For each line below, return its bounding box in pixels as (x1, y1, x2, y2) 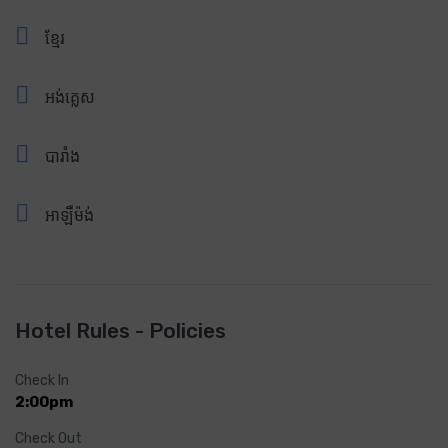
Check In (15, 371, 69, 389)
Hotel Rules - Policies (15, 317, 226, 343)
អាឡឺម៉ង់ (45, 205, 94, 225)
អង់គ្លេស (45, 87, 95, 107)
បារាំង (45, 146, 80, 166)
